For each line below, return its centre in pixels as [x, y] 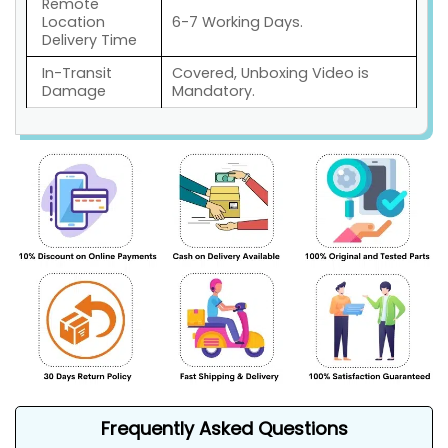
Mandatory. [213, 91]
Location [73, 22]
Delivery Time [89, 40]
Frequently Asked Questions [224, 428]
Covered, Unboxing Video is [270, 73]
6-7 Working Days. [237, 22]
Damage [74, 91]
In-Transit [77, 73]
